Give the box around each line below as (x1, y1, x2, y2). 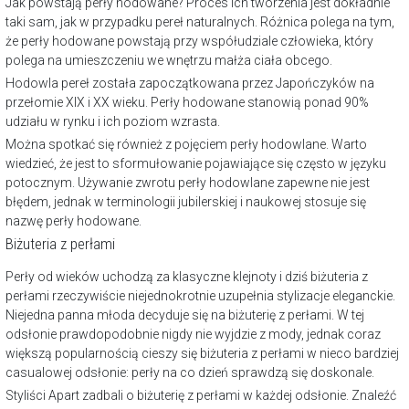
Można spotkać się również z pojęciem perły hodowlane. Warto (5, 137, 367, 152)
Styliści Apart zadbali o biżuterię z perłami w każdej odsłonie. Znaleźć (5, 388, 396, 404)
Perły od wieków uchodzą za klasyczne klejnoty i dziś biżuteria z (5, 269, 368, 285)
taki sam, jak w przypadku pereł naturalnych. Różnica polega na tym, (5, 15, 394, 30)
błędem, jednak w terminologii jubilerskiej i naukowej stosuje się (5, 194, 366, 210)
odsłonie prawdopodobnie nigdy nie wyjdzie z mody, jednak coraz (5, 327, 381, 342)
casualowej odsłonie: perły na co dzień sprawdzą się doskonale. (5, 365, 374, 381)
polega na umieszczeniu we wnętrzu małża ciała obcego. (5, 53, 332, 68)
